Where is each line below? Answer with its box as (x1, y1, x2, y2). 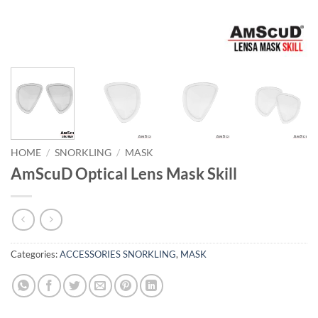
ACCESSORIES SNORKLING (60, 248, 176, 260)
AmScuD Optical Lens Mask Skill (11, 164, 237, 184)
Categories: (11, 248, 60, 260)
